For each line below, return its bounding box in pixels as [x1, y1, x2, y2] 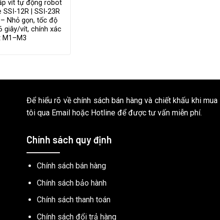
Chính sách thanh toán [36, 195, 110, 205]
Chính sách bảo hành [36, 178, 107, 188]
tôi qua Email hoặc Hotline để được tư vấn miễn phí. [27, 108, 202, 118]
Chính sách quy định [27, 133, 112, 145]
